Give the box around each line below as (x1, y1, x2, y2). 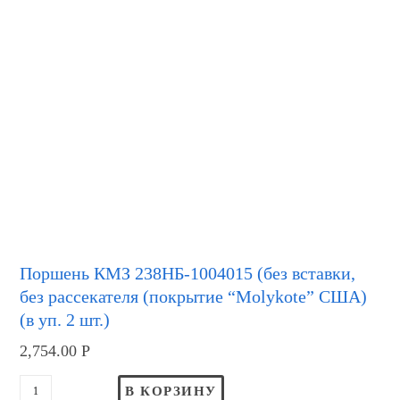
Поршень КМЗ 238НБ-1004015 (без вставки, (20, 263, 356, 284)
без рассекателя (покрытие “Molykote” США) (20, 287, 368, 307)
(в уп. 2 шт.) (20, 310, 111, 330)
